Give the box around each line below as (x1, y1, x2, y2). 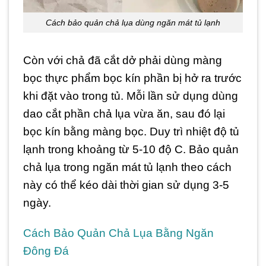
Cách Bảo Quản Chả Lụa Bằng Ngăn (23, 227, 214, 240)
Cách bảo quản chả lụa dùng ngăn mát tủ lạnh (46, 17, 220, 27)
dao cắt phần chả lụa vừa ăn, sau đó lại (23, 107, 225, 121)
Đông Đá (23, 245, 69, 258)
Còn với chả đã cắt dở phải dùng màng (23, 54, 222, 67)
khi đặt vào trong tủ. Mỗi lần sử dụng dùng (23, 90, 238, 103)
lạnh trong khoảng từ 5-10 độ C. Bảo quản (23, 143, 239, 156)
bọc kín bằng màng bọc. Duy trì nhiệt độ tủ (23, 125, 239, 138)
